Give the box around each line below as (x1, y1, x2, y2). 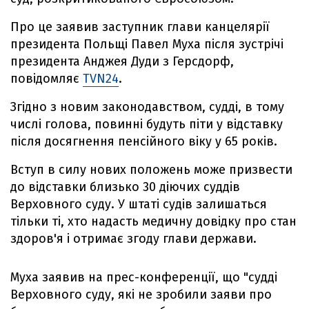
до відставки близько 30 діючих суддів (10, 179, 240, 195)
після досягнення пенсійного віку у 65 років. (10, 134, 277, 149)
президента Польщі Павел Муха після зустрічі (10, 37, 283, 52)
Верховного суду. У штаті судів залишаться (10, 197, 267, 212)
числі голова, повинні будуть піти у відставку (10, 117, 283, 132)
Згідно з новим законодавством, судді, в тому (10, 99, 284, 114)
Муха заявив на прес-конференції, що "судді (10, 270, 277, 285)
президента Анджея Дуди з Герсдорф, (10, 54, 234, 69)
